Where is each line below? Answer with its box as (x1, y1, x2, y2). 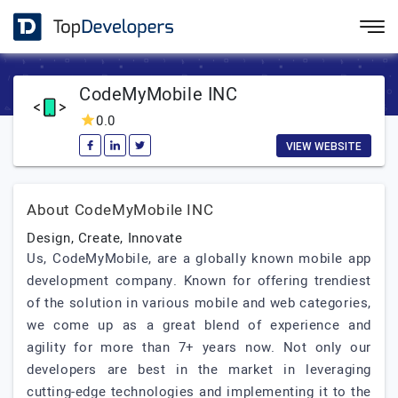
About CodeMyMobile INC (27, 199, 214, 221)
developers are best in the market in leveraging (27, 360, 371, 379)
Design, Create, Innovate (27, 228, 183, 248)
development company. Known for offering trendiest (27, 271, 371, 291)
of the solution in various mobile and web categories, (27, 293, 371, 313)
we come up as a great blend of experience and (27, 315, 371, 335)
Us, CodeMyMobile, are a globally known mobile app (27, 249, 371, 268)
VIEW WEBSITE (286, 140, 362, 153)
